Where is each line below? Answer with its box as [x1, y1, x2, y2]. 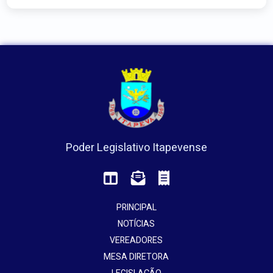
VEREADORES [110, 234, 163, 247]
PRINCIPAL [116, 201, 157, 214]
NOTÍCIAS [118, 218, 155, 231]
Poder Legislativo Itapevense [65, 139, 207, 156]
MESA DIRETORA [104, 250, 169, 264]
